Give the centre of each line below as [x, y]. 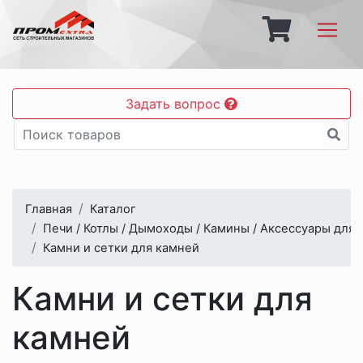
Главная [49, 209]
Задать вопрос [175, 104]
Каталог [113, 209]
